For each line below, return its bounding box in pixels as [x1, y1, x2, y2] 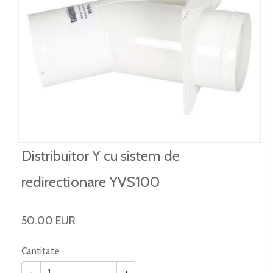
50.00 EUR [21, 214, 76, 227]
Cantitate [21, 246, 60, 257]
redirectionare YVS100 [21, 173, 160, 191]
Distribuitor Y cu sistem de [21, 147, 180, 165]
